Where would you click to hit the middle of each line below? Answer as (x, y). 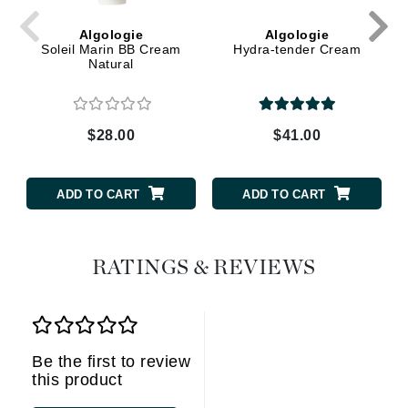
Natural (111, 63)
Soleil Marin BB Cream (111, 49)
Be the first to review (111, 362)
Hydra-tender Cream (297, 49)
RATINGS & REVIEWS (204, 269)
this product (77, 380)
